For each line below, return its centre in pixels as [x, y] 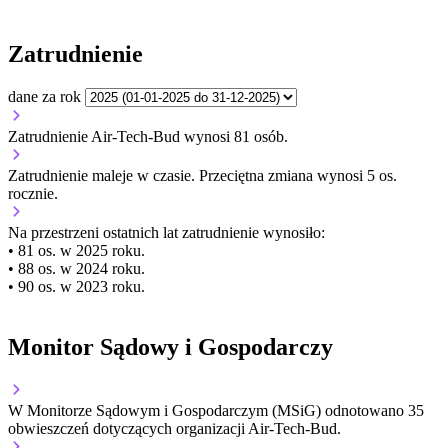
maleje [112, 175]
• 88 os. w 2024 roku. [76, 268]
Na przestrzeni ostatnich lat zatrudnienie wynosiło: [166, 232]
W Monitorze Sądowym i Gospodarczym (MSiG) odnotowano [208, 410]
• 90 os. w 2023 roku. [76, 286]
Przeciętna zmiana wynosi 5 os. [298, 175]
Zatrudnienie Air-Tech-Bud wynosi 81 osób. [148, 136]
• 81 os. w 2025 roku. [76, 250]
